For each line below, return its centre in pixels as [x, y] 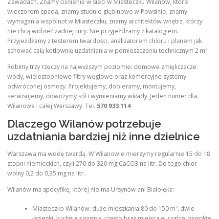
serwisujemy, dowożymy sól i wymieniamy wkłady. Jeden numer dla [102, 96]
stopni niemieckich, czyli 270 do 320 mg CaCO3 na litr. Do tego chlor [102, 164]
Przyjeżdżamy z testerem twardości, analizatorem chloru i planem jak [105, 41]
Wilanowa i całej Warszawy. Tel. [52, 106]
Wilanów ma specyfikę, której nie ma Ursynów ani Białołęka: [91, 190]
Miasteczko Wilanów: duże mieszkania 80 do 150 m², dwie [113, 208]
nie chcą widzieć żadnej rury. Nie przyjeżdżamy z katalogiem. [93, 31]
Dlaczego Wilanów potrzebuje [84, 124]
